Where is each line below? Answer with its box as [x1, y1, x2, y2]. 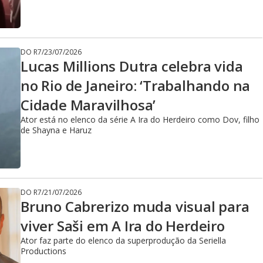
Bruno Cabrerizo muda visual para [21, 197, 249, 216]
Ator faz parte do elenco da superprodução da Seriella [21, 235, 226, 246]
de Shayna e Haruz [21, 124, 92, 136]
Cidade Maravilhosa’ [21, 95, 156, 114]
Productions [21, 245, 66, 257]
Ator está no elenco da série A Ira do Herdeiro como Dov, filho [21, 114, 259, 125]
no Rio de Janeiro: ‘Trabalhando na [21, 76, 251, 95]
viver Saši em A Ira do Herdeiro [21, 216, 225, 235]
